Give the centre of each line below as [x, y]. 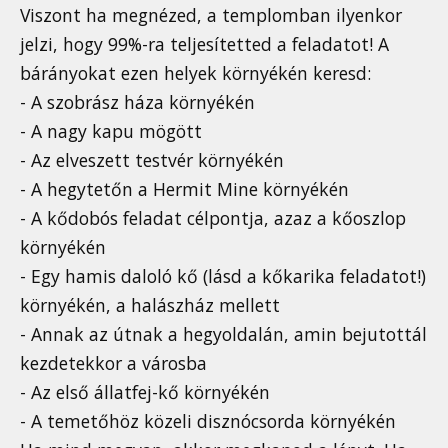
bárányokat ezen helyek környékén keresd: [195, 73]
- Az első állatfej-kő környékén [145, 392]
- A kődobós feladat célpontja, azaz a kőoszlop [213, 218]
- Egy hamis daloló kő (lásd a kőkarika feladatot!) [223, 276]
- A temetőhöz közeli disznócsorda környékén [208, 421]
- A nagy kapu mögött [111, 131]
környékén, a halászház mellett [150, 305]
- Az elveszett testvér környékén [152, 160]
